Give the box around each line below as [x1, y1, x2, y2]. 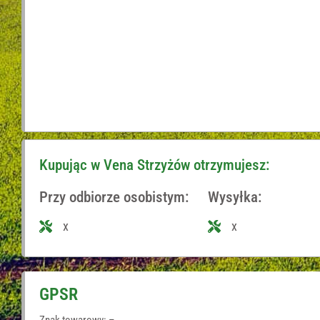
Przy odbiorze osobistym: [39, 188, 189, 206]
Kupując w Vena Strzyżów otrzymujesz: [39, 156, 269, 174]
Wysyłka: [208, 188, 262, 206]
